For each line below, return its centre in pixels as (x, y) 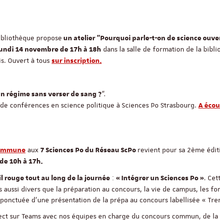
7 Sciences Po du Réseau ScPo (89, 150)
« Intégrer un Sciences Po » (160, 178)
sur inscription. (77, 61)
